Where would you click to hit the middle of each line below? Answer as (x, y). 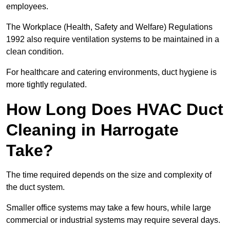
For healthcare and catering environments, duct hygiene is (111, 72)
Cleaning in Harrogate (92, 130)
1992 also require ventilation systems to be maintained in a (113, 40)
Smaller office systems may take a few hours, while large (109, 208)
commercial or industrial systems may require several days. (113, 220)
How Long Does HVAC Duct (115, 110)
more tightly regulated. (46, 85)
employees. (27, 7)
